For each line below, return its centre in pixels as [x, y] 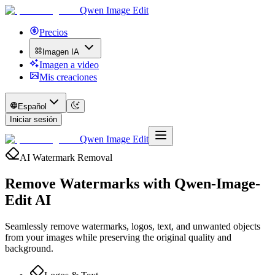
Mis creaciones [68, 77]
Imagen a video [69, 65]
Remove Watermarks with [88, 183]
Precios [53, 32]
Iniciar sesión [33, 119]
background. [29, 248]
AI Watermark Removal [66, 157]
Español [33, 107]
